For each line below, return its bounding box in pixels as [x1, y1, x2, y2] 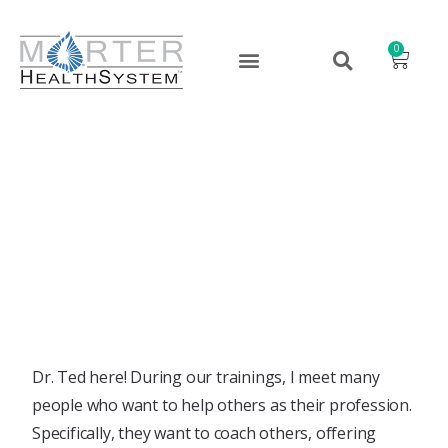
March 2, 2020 [178, 233, 270, 252]
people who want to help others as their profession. [32, 394, 412, 416]
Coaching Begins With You [47, 195, 401, 227]
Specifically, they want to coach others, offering [32, 422, 377, 444]
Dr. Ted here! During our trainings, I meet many [32, 366, 380, 388]
